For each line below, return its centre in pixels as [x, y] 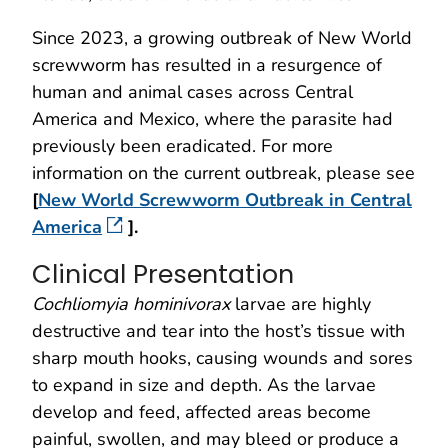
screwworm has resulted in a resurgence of [207, 64]
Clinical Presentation [163, 273]
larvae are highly [303, 303]
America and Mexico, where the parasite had [212, 118]
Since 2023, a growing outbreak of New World [222, 37]
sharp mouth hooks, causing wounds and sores [222, 357]
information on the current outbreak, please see [223, 172]
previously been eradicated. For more [182, 145]
